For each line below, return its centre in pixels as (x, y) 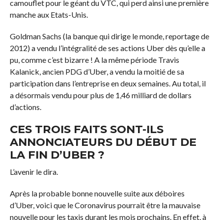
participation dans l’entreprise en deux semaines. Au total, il (108, 83)
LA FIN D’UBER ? (57, 155)
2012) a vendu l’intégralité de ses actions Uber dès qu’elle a (107, 48)
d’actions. (25, 107)
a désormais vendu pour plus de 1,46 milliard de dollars (100, 95)
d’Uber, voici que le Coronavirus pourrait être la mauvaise (105, 205)
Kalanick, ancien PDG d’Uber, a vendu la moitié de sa (97, 72)
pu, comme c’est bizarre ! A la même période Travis (94, 60)
